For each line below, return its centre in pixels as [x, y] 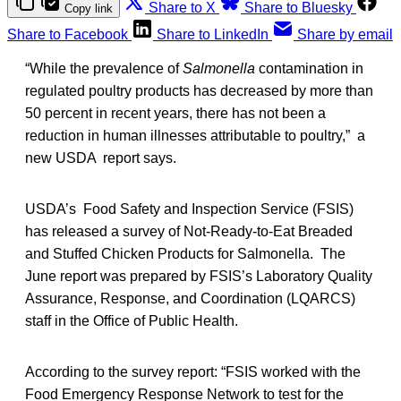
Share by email [345, 34]
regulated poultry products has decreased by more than [199, 90]
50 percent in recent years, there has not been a [175, 113]
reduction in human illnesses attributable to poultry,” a [195, 135]
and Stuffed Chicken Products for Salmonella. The [185, 253]
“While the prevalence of [104, 68]
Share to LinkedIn [213, 34]
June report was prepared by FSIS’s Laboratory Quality [199, 276]
